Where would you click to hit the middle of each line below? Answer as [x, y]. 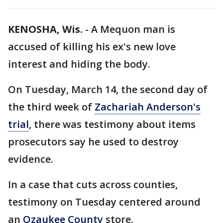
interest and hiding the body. [80, 64]
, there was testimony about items [112, 124]
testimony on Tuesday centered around [104, 202]
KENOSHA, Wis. [45, 29]
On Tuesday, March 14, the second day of [108, 89]
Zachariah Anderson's [148, 107]
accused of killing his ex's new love [92, 47]
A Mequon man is [133, 29]
